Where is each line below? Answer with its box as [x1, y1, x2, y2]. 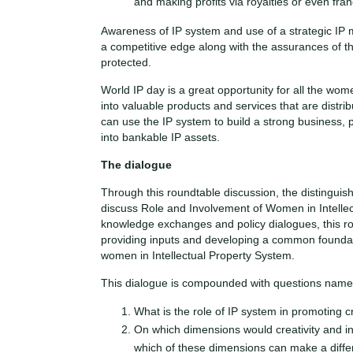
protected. [101, 55, 151, 69]
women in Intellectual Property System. [101, 248, 295, 262]
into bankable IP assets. [101, 130, 226, 143]
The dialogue [101, 158, 172, 171]
